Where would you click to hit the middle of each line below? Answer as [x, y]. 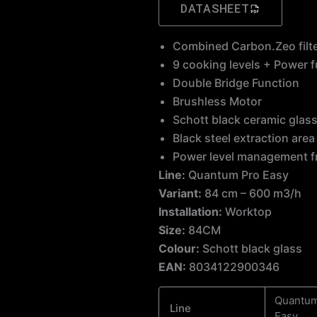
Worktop [247, 212]
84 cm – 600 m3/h [252, 193]
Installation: [190, 212]
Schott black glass [251, 248]
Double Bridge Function [240, 83]
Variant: [180, 193]
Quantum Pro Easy [237, 175]
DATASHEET [215, 9]
